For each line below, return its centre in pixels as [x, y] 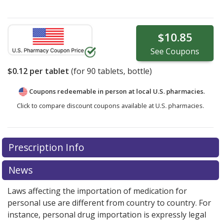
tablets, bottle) [124, 71]
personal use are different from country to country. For [109, 203]
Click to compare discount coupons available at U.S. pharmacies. [110, 106]
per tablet [48, 71]
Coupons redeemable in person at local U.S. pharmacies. [117, 92]
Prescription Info [47, 147]
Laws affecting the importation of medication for [97, 191]
